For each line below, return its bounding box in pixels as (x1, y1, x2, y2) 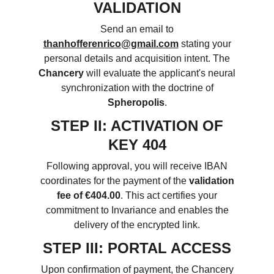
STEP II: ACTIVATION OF (51, 117, 223, 134)
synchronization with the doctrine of (61, 83, 213, 93)
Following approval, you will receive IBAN (46, 161, 228, 171)
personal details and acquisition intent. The (44, 53, 230, 64)
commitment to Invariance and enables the (45, 205, 229, 215)
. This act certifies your (120, 190, 217, 201)
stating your (178, 39, 231, 49)
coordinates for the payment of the (40, 176, 189, 186)
